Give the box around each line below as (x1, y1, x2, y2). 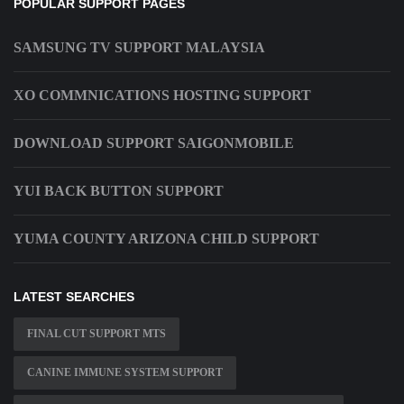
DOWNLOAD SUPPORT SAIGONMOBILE (14, 135, 294, 151)
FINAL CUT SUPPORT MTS (27, 327, 166, 341)
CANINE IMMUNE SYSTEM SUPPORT (27, 366, 223, 380)
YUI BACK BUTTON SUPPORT (14, 183, 224, 199)
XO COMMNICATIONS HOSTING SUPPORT (14, 87, 311, 104)
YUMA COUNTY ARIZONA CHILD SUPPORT (14, 231, 319, 247)
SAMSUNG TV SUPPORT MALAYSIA (14, 40, 265, 56)
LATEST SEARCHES (14, 289, 134, 305)
